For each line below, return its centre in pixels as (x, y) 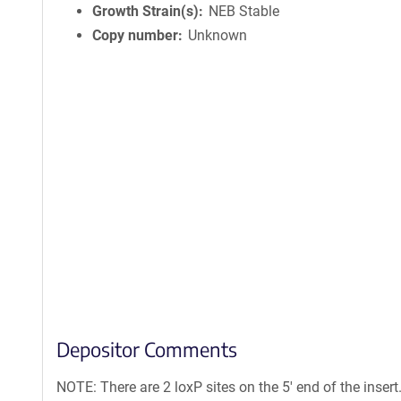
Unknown (218, 35)
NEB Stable (244, 11)
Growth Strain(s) (145, 11)
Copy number (135, 35)
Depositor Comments (147, 349)
